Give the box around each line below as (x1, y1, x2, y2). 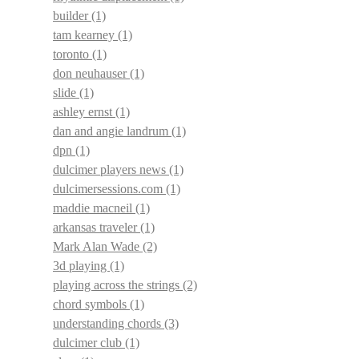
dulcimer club (53, 336, 125, 349)
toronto (53, 47, 92, 61)
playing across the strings (53, 278, 183, 292)
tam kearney (53, 28, 118, 42)
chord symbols (53, 297, 130, 311)
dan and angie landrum (53, 124, 171, 138)
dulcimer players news (53, 163, 169, 176)
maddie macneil (53, 201, 135, 215)
